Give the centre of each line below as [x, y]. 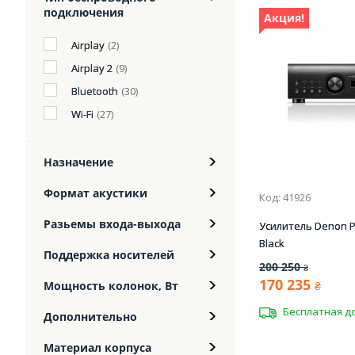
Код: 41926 [285, 198]
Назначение [78, 162]
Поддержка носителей [109, 255]
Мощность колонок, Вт [111, 286]
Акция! [284, 18]
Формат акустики [95, 193]
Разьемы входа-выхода [112, 224]
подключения [84, 12]
